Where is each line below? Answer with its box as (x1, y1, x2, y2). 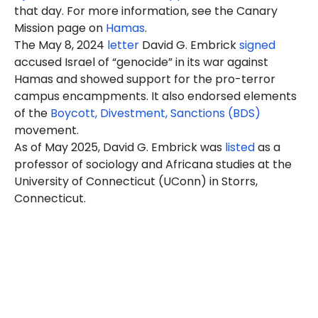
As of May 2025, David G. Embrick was (14, 139, 225, 155)
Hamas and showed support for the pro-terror (14, 71, 275, 87)
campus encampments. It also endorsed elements (14, 88, 297, 104)
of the (14, 105, 50, 121)
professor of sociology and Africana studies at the (14, 156, 292, 172)
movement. (14, 122, 79, 138)
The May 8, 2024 (14, 37, 107, 53)
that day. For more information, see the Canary (14, 3, 278, 19)
